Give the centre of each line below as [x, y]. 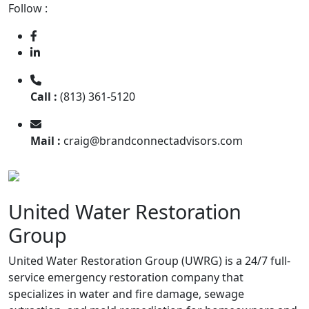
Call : [44, 97]
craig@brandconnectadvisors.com [152, 141]
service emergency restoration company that [126, 277]
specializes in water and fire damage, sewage [126, 293]
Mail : [46, 141]
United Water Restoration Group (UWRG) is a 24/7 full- [149, 260]
